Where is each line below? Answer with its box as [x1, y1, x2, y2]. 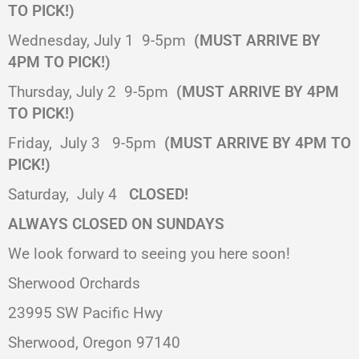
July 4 [77, 185, 121, 204]
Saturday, [8, 185, 69, 204]
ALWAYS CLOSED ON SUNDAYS [8, 215, 224, 233]
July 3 [60, 134, 104, 152]
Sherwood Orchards [8, 274, 140, 292]
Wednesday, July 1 [8, 31, 134, 50]
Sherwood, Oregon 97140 [8, 333, 180, 352]
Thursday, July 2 [8, 83, 116, 101]
